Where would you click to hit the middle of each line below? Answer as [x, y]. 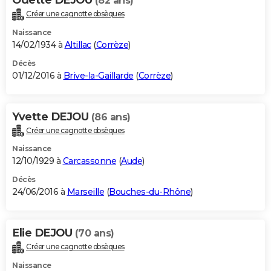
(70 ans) [94, 233]
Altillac [78, 44]
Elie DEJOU [44, 233]
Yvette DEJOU [52, 116]
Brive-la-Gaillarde [98, 75]
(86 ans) [111, 117]
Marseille [85, 192]
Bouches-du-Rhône [150, 192]
